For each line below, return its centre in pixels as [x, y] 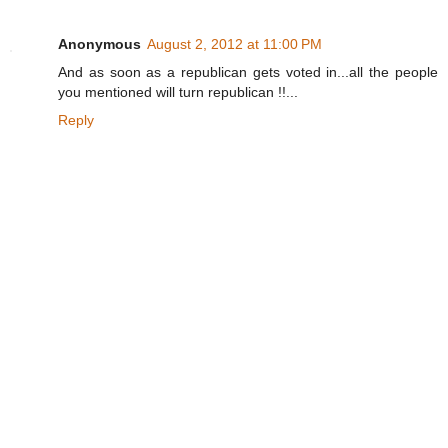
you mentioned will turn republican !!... [178, 92]
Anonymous [99, 44]
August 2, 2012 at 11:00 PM [234, 44]
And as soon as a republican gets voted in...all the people [248, 72]
